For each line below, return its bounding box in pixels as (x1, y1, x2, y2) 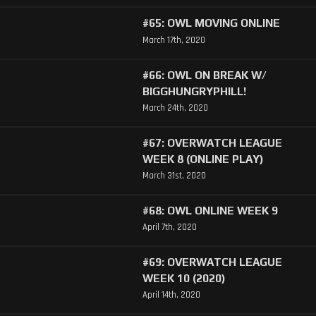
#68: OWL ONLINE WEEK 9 (142, 203, 278, 217)
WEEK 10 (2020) (142, 272, 226, 285)
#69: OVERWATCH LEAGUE (142, 255, 282, 269)
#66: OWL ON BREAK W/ (142, 68, 267, 81)
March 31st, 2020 (142, 169, 206, 181)
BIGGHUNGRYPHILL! (142, 84, 246, 97)
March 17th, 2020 (142, 34, 205, 46)
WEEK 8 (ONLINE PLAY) (142, 152, 264, 165)
